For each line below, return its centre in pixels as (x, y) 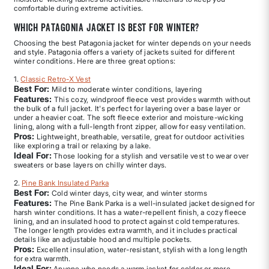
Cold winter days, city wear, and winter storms (128, 193)
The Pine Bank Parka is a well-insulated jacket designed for (153, 203)
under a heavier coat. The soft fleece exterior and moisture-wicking (128, 117)
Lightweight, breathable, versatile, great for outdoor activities (140, 136)
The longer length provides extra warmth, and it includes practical (125, 230)
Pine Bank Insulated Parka (65, 183)
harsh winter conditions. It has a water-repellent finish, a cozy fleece (130, 212)
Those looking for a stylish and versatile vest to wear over (150, 156)
